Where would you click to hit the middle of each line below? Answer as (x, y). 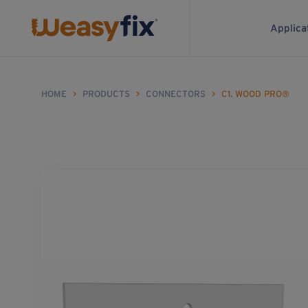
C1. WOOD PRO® (255, 94)
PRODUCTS (106, 94)
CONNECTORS (176, 94)
